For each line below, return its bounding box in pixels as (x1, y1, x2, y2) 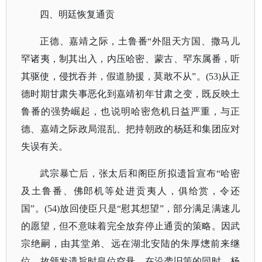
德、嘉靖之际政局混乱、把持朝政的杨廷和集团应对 (21, 124, 240, 134)
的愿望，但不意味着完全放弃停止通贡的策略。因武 (21, 221, 240, 231)
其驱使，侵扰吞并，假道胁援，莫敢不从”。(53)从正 (21, 71, 240, 81)
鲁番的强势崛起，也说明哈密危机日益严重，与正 (21, 106, 240, 116)
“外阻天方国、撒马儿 (147, 36, 240, 46)
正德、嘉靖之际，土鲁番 (40, 36, 148, 46)
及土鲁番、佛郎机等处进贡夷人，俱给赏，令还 (21, 186, 240, 196)
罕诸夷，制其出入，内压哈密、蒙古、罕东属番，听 (21, 54, 240, 64)
